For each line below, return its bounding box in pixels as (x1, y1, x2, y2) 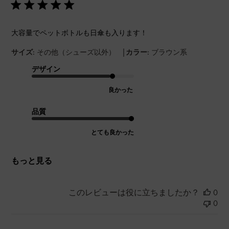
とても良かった (91, 128, 134, 136)
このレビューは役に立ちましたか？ (68, 187, 199, 198)
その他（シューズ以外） (37, 47, 116, 57)
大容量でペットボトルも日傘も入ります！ (11, 28, 148, 37)
